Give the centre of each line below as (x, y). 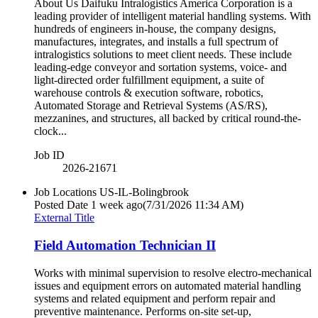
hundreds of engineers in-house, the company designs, (155, 29)
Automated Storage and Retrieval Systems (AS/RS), (151, 106)
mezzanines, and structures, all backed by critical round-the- (168, 119)
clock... (50, 131)
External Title (64, 218)
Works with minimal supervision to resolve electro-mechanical (173, 273)
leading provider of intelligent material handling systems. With (172, 16)
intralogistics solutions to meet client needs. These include (163, 55)
